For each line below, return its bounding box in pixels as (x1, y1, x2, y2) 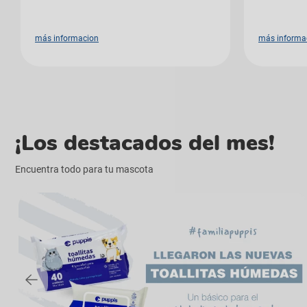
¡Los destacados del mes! (15, 127, 275, 158)
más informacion (35, 33, 99, 43)
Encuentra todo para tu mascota (15, 163, 153, 175)
